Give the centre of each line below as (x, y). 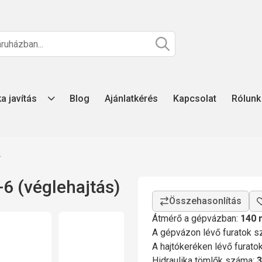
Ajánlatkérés (131, 99)
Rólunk (246, 99)
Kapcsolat (195, 99)
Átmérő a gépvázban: (196, 218)
